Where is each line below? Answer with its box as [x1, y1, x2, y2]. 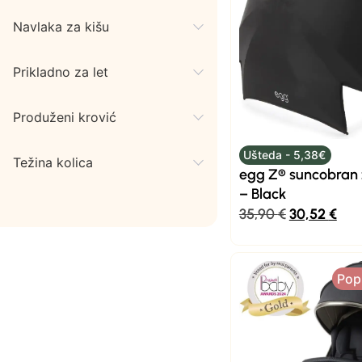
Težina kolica [13, 154, 93, 170]
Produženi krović [13, 109, 116, 125]
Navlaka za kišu [13, 19, 109, 35]
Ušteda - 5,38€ [243, 148, 326, 162]
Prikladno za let [13, 64, 108, 80]
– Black [238, 185, 286, 203]
